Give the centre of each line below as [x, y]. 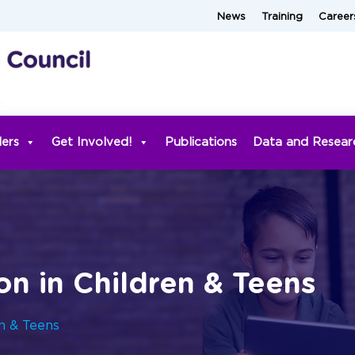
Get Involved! [92, 142]
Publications [201, 142]
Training [282, 17]
